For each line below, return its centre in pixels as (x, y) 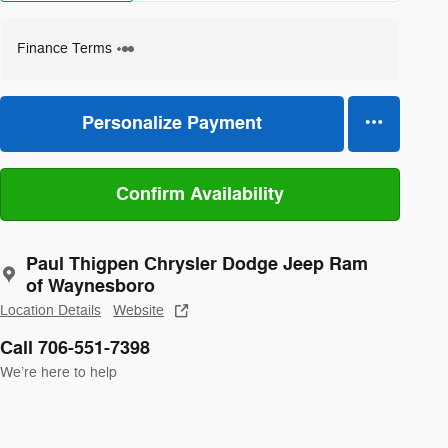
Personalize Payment (172, 123)
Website (138, 310)
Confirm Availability (200, 193)
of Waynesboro (90, 285)
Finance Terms (64, 48)
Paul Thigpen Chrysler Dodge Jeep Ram (197, 263)
